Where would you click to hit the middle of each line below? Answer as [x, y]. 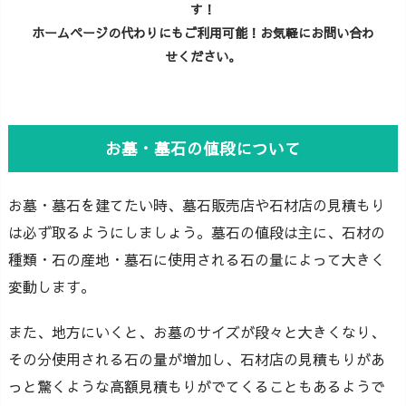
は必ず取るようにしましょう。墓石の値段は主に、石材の [197, 232]
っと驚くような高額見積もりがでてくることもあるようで [197, 387]
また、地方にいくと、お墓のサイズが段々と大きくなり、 [197, 332]
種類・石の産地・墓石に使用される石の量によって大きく [197, 259]
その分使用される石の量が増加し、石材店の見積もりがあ [197, 359]
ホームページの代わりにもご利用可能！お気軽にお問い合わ [203, 33]
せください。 [203, 57]
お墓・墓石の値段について [203, 148]
